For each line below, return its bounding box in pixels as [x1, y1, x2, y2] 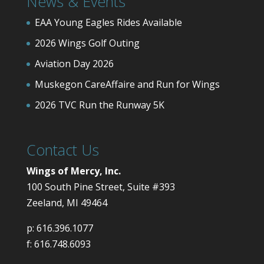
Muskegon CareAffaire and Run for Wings [34, 78, 220, 91]
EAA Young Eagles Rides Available [34, 16, 182, 29]
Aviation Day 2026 [34, 57, 114, 71]
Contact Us [26, 139, 99, 160]
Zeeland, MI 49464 [26, 196, 107, 209]
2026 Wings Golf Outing [34, 37, 140, 50]
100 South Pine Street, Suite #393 [26, 180, 175, 193]
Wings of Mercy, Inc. [26, 164, 121, 177]
